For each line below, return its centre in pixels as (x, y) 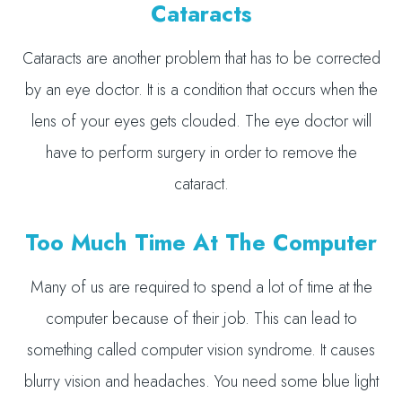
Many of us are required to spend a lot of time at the (201, 287)
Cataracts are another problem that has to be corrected (201, 58)
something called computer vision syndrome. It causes (201, 350)
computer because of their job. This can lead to (201, 319)
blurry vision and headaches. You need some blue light (201, 381)
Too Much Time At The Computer (201, 242)
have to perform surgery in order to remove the (201, 153)
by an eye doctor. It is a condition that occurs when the (201, 90)
